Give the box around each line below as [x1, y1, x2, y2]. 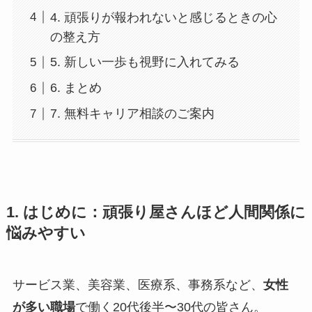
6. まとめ [49, 81, 102, 95]
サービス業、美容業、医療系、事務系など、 [12, 277, 263, 292]
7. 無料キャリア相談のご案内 [49, 107, 214, 121]
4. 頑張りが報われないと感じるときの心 [49, 10, 277, 24]
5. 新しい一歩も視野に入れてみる [49, 55, 240, 70]
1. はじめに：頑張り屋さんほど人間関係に [6, 203, 306, 221]
